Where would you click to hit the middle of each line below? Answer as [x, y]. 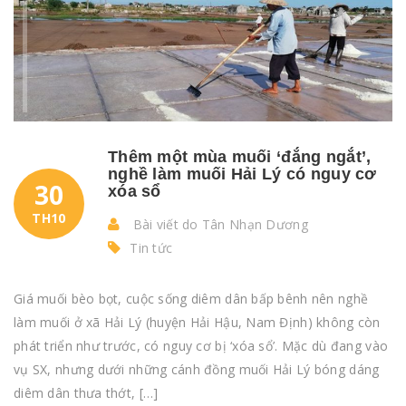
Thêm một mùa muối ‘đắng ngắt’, [240, 157]
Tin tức [151, 248]
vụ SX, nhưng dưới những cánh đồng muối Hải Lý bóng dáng [197, 370]
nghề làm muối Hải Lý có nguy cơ [242, 174]
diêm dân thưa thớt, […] [86, 393]
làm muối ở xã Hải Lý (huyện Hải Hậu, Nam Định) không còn [197, 323]
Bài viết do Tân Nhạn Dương [218, 225]
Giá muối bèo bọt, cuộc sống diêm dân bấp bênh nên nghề [191, 299]
